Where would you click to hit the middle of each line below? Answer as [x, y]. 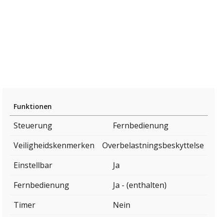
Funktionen [33, 107]
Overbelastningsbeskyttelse [153, 146]
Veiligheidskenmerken [54, 146]
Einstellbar [33, 165]
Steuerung [33, 126]
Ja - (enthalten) [139, 185]
